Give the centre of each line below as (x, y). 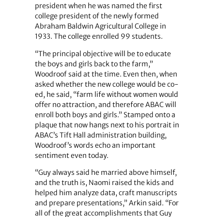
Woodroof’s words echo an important (95, 145)
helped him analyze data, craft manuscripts (106, 193)
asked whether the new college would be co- (106, 84)
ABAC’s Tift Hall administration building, (101, 135)
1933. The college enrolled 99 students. (99, 37)
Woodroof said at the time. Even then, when (106, 74)
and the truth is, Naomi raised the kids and (104, 182)
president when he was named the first (98, 6)
